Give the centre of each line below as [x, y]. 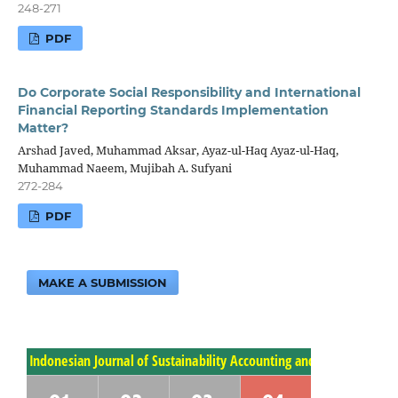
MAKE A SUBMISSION [103, 283]
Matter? [43, 128]
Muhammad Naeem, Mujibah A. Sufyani [124, 168]
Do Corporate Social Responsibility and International [189, 93]
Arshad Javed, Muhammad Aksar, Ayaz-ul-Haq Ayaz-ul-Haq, [178, 151]
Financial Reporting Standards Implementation [173, 111]
